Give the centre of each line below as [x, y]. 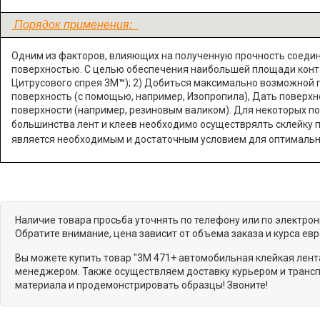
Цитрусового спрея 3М [65, 83]
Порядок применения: [75, 25]
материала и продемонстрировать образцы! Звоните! [141, 285]
